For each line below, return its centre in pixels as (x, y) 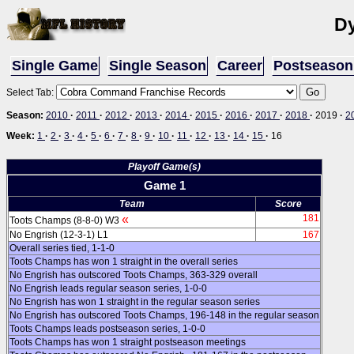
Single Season (158, 66)
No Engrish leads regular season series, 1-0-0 (108, 288)
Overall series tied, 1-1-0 (62, 248)
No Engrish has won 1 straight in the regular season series (135, 302)
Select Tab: (31, 92)
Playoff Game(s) (164, 167)
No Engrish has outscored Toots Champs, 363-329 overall (134, 275)
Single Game (55, 66)
